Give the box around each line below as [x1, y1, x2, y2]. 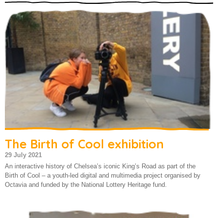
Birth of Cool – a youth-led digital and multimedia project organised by [5, 171, 200, 179]
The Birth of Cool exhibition [5, 136, 164, 151]
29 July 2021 [5, 151, 42, 159]
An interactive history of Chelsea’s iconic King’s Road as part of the [5, 162, 196, 170]
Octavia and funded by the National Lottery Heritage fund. [5, 181, 167, 188]
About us [12, 8, 49, 19]
